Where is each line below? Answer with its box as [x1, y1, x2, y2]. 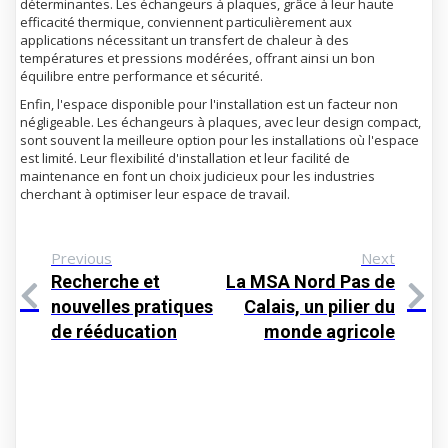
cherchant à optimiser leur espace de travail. [20, 185, 290, 203]
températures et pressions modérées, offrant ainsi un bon [20, 49, 375, 67]
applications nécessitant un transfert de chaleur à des [20, 31, 349, 49]
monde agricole [264, 321, 395, 342]
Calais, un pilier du [244, 296, 395, 317]
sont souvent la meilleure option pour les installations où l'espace [20, 131, 419, 149]
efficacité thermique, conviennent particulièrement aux [20, 13, 352, 31]
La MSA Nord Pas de [226, 271, 395, 292]
